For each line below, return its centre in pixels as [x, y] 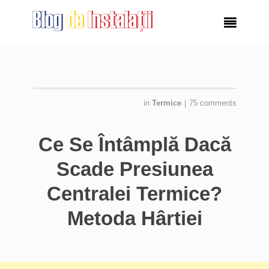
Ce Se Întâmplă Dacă [134, 144]
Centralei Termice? [134, 194]
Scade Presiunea [134, 169]
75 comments [213, 103]
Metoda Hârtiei [134, 218]
